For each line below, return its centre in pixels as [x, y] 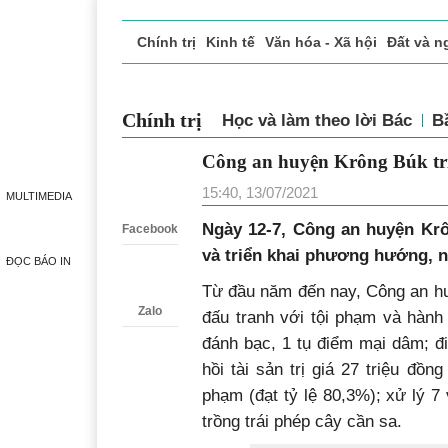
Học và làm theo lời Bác [317, 120]
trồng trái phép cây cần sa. [302, 421]
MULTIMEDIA [38, 196]
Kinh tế [230, 42]
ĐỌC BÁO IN [38, 261]
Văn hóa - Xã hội [321, 42]
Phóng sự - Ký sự [364, 84]
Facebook [150, 229]
